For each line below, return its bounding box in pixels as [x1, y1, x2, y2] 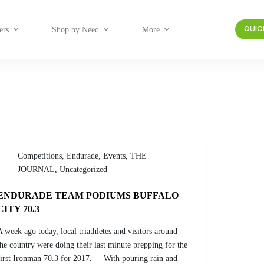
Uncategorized [60, 165, 108, 174]
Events [103, 151, 126, 160]
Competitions [18, 151, 62, 160]
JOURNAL [18, 165, 55, 174]
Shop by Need [51, 25, 99, 34]
